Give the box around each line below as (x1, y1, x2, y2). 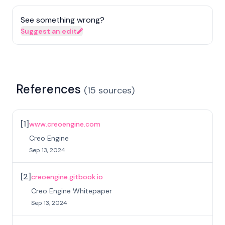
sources (98, 84, 132, 96)
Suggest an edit (21, 26, 77, 36)
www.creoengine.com (29, 119, 100, 129)
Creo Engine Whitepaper (31, 186, 112, 195)
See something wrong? (21, 14, 104, 25)
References (16, 81, 81, 97)
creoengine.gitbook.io (31, 172, 103, 181)
